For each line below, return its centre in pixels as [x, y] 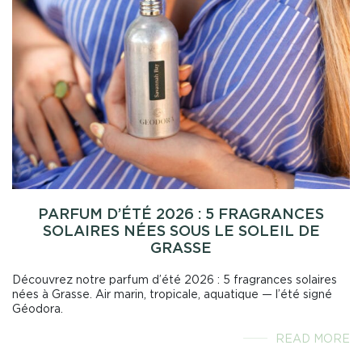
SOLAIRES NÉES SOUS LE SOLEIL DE [181, 230]
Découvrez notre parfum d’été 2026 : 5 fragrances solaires [175, 279]
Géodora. [38, 308]
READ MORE [313, 338]
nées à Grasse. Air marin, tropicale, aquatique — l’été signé [172, 293]
